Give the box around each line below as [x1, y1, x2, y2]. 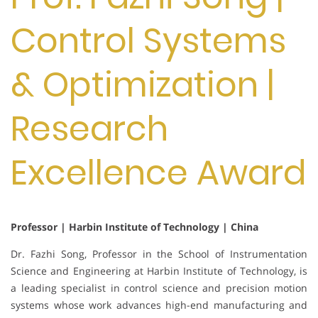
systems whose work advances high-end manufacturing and [11, 297, 307, 312]
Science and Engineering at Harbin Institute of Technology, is [11, 263, 307, 278]
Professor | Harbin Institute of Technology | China [11, 219, 258, 234]
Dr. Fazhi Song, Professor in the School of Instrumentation [11, 246, 307, 261]
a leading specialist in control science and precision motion [11, 280, 307, 295]
